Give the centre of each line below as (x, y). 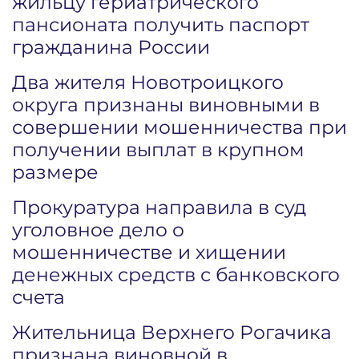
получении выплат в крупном (158, 149)
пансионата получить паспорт (161, 24)
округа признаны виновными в (166, 105)
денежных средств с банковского (176, 274)
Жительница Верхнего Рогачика (172, 332)
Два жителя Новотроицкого (148, 82)
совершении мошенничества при (179, 127)
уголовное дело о (98, 230)
